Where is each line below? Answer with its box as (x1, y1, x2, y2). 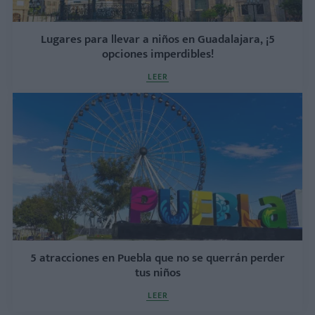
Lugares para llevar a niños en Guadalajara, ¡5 (40, 29, 275, 49)
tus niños (134, 262, 181, 283)
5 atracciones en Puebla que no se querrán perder (30, 247, 285, 268)
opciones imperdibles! (101, 44, 214, 64)
